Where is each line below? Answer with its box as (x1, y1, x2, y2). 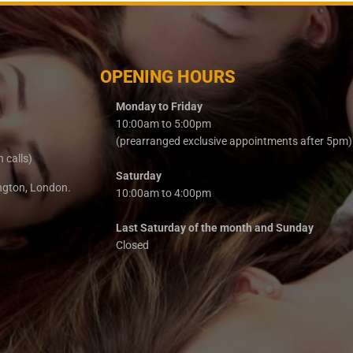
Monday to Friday (115, 100, 203, 113)
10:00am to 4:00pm (115, 187, 211, 200)
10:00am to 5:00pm (115, 117, 211, 131)
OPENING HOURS (99, 67, 236, 87)
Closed (115, 239, 149, 252)
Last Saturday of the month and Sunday (115, 221, 314, 235)
